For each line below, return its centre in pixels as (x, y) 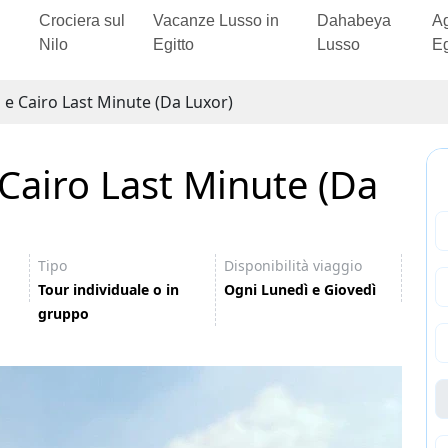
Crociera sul (81, 20)
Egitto (173, 44)
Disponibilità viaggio (293, 265)
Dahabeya (353, 20)
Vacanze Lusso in (215, 20)
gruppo (63, 313)
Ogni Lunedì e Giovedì (300, 289)
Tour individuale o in (108, 289)
